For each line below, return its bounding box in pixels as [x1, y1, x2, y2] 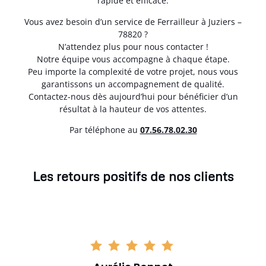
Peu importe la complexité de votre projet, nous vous [28, 65, 238, 77]
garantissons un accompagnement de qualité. [42, 78, 224, 90]
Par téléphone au [69, 124, 140, 136]
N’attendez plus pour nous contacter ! [58, 40, 208, 52]
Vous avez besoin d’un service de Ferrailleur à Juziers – [24, 15, 242, 27]
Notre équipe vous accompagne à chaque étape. [36, 53, 230, 65]
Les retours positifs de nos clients [33, 168, 233, 185]
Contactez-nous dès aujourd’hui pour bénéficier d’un [28, 90, 238, 102]
